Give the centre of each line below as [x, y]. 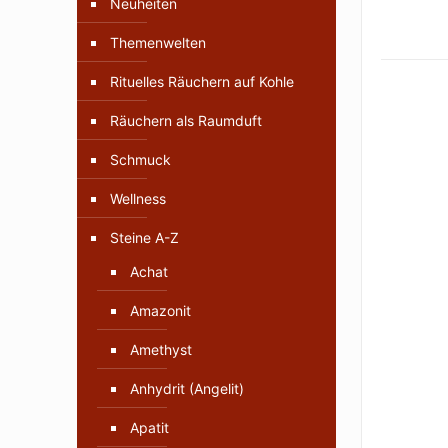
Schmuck [140, 160]
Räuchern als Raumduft [186, 121]
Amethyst [161, 350]
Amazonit [160, 311]
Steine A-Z [144, 238]
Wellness [138, 199]
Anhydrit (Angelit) [187, 389]
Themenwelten [158, 43]
